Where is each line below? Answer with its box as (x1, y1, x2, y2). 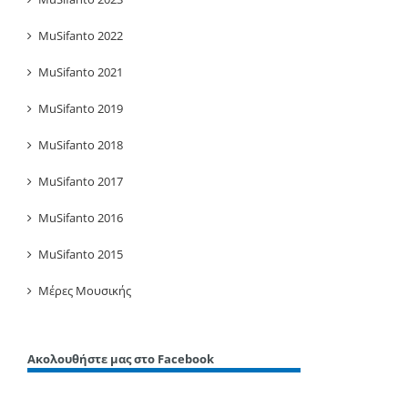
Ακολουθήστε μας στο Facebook (27, 350, 214, 367)
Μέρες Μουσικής (38, 281, 131, 299)
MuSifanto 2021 (38, 63, 123, 80)
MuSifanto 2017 (38, 172, 123, 189)
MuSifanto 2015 (38, 245, 123, 262)
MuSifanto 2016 (38, 209, 123, 226)
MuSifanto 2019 (38, 99, 123, 117)
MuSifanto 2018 (38, 136, 123, 153)
